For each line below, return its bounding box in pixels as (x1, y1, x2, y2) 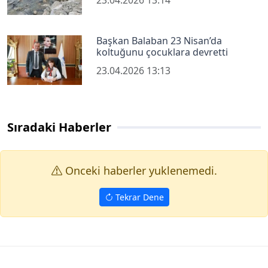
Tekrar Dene (112, 191, 164, 203)
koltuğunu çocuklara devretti (96, 45, 229, 59)
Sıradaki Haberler (7, 118, 111, 135)
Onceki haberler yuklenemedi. (62, 163, 217, 178)
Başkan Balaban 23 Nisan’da (96, 33, 223, 47)
